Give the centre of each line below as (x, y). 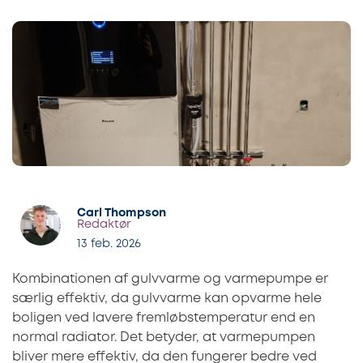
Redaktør (104, 225)
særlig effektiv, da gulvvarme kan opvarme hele (167, 298)
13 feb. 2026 (109, 244)
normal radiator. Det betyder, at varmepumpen (164, 337)
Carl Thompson (122, 214)
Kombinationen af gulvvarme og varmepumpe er (170, 279)
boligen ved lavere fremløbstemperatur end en (164, 318)
